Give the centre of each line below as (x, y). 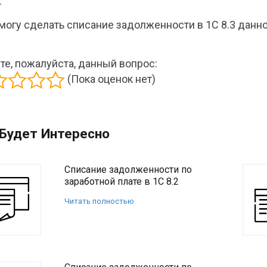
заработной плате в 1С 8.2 (122, 181)
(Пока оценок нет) (110, 79)
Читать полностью (99, 201)
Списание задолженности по (128, 170)
